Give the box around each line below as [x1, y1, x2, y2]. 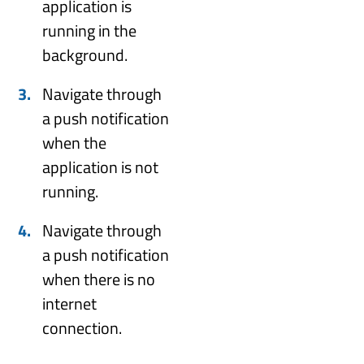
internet [42, 291, 97, 317]
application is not [42, 154, 159, 180]
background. [42, 42, 128, 68]
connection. [42, 315, 123, 341]
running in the [42, 18, 137, 44]
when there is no [42, 266, 156, 292]
